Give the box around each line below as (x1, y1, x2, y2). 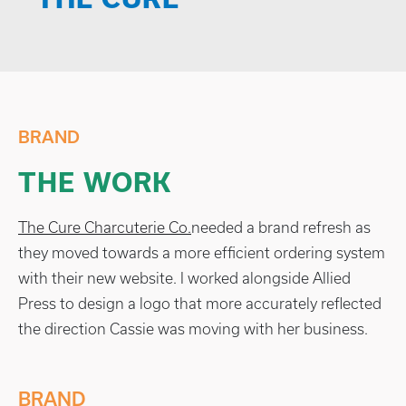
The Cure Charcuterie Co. (18, 218, 191, 236)
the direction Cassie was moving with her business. (18, 320, 368, 337)
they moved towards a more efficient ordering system (18, 244, 385, 261)
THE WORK (18, 167, 172, 198)
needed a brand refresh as (191, 218, 371, 236)
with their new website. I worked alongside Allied (18, 269, 351, 286)
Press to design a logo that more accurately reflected (18, 295, 382, 312)
